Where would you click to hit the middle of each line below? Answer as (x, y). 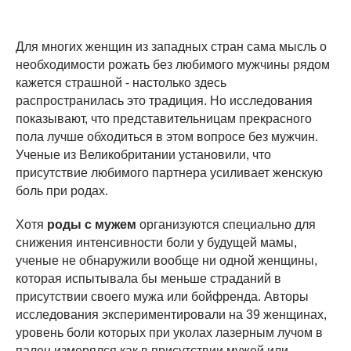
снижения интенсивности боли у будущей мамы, (156, 242)
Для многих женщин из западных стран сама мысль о (171, 46)
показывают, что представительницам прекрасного (164, 118)
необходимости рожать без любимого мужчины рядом (173, 64)
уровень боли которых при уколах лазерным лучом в (169, 332)
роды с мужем (93, 224)
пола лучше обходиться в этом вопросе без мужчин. (167, 136)
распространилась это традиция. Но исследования (164, 100)
